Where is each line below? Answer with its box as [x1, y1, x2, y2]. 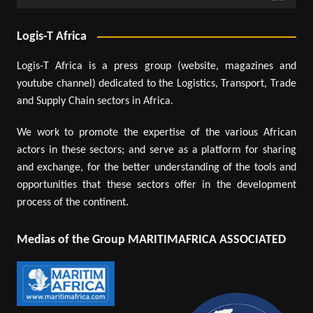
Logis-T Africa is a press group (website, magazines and [16, 60, 297, 72]
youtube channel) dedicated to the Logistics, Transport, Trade [16, 78, 297, 89]
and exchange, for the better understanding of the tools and [16, 161, 297, 173]
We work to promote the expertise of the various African [16, 126, 297, 138]
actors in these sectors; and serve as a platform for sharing [16, 144, 297, 156]
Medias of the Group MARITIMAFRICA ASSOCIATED [16, 233, 286, 247]
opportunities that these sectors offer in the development [16, 179, 297, 191]
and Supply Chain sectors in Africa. [16, 95, 173, 107]
